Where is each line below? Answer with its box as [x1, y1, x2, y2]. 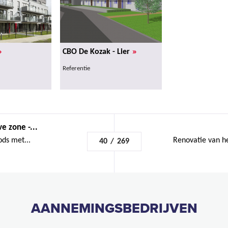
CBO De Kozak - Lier [63, 47, 130, 56]
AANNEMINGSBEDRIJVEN [31, 200, 197, 217]
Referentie [63, 65, 90, 72]
